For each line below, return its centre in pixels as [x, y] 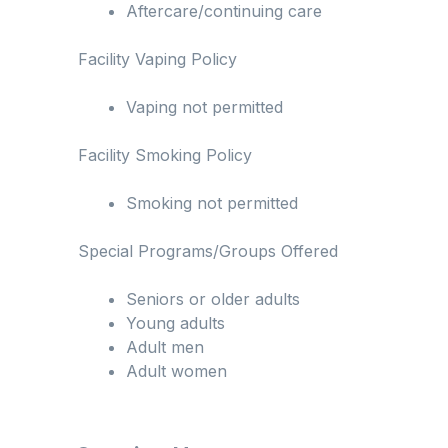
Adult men [165, 347]
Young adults [175, 323]
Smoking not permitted [212, 203]
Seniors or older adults [213, 299]
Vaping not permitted [204, 107]
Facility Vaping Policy [157, 59]
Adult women [176, 371]
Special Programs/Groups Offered [208, 251]
